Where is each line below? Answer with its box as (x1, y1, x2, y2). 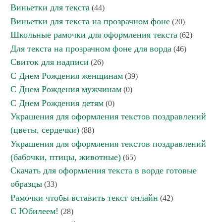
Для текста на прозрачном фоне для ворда (10, 43, 171, 54)
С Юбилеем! (10, 206, 58, 216)
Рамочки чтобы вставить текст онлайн (10, 192, 158, 203)
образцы (10, 178, 42, 189)
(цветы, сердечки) (10, 124, 79, 135)
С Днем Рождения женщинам (10, 70, 123, 81)
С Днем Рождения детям (10, 98, 104, 108)
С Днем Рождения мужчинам (10, 84, 121, 94)
